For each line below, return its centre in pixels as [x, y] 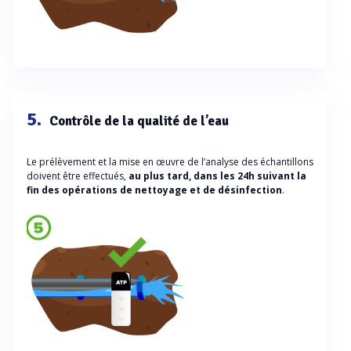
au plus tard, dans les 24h [192, 175]
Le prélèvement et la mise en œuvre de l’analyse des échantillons [170, 161]
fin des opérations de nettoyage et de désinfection [154, 190]
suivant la [282, 175]
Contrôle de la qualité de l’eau [139, 121]
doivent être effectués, [78, 175]
